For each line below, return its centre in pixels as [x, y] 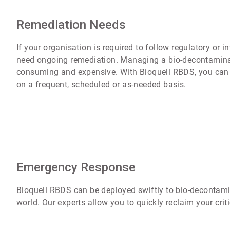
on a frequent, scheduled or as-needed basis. [101, 84]
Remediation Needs [71, 25]
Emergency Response [76, 168]
